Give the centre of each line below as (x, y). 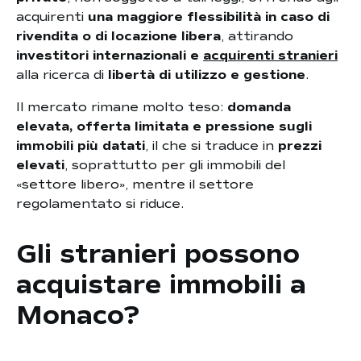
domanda (259, 107)
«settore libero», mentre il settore (135, 185)
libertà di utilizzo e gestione (207, 75)
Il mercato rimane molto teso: (122, 107)
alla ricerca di (62, 75)
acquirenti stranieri (270, 56)
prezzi (300, 146)
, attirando (257, 36)
